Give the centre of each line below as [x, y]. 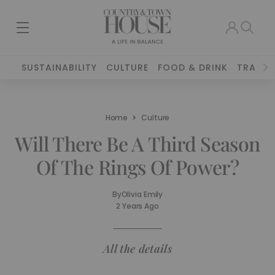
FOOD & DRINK [193, 68]
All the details [137, 249]
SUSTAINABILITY [60, 68]
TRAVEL [255, 68]
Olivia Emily [142, 194]
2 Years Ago [137, 206]
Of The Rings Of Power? [137, 167]
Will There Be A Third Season [137, 143]
